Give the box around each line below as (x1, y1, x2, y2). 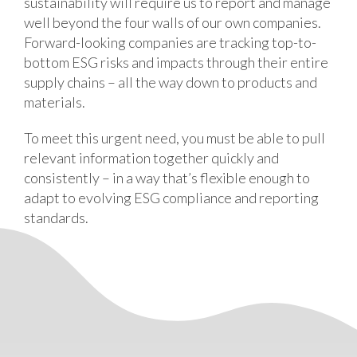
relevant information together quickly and (23, 149, 279, 167)
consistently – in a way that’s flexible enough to (23, 169, 310, 187)
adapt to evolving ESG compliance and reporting (23, 189, 319, 207)
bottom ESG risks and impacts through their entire (23, 53, 328, 72)
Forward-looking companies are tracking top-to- (23, 33, 316, 52)
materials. (23, 93, 85, 112)
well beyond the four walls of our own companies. (23, 14, 321, 32)
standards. (23, 209, 88, 227)
